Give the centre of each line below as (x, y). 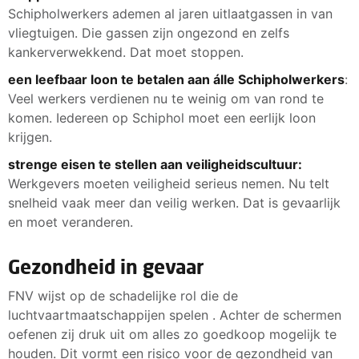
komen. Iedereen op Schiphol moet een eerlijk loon (162, 117)
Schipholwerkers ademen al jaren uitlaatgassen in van (170, 13)
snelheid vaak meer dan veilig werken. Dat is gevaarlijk (174, 202)
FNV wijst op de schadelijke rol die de (123, 295)
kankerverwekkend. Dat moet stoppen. (126, 52)
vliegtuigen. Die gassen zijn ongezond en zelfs (149, 32)
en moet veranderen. (71, 222)
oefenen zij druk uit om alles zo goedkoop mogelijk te (172, 334)
